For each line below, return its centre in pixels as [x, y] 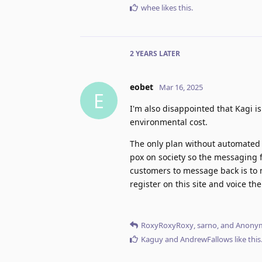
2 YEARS [144, 54]
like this [247, 239]
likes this [175, 8]
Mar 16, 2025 [181, 87]
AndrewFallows [206, 239]
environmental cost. [169, 122]
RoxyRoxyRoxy [167, 225]
